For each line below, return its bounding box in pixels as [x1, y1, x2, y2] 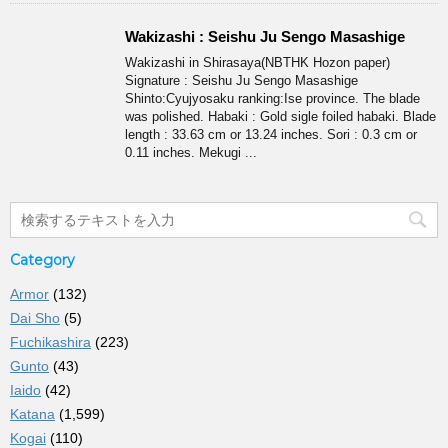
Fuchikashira [10, 334, 91, 351]
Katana [10, 406, 55, 423]
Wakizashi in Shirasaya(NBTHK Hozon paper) [125, 55, 390, 71]
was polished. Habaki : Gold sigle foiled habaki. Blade [125, 109, 436, 125]
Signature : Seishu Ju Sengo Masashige [125, 73, 358, 89]
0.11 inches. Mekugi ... [125, 145, 257, 161]
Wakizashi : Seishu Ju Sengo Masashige [125, 28, 405, 46]
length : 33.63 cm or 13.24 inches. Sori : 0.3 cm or [125, 127, 417, 143]
